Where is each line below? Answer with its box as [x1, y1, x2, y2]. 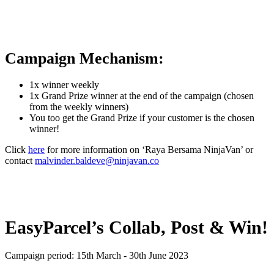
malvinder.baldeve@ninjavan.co [35, 155, 159, 166]
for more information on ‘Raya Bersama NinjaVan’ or [45, 144, 253, 155]
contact [5, 155, 35, 166]
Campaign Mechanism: [5, 50, 164, 68]
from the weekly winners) [29, 102, 128, 113]
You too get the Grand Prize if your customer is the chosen [29, 113, 254, 124]
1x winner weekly [29, 80, 99, 91]
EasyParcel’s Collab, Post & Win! [5, 217, 268, 238]
